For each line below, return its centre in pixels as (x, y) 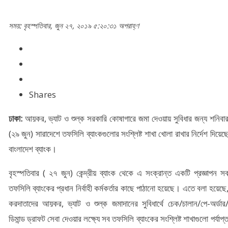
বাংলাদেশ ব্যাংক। (32, 149)
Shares (42, 95)
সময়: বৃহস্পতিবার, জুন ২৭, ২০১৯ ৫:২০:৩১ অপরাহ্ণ (74, 26)
